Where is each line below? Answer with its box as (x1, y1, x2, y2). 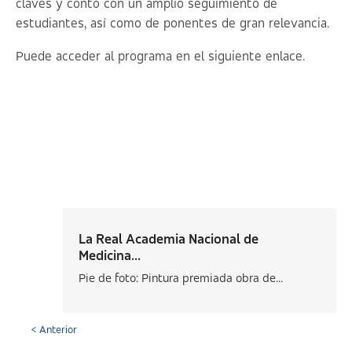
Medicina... (79, 249, 141, 264)
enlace (266, 50, 302, 64)
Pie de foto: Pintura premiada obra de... (79, 273, 283, 286)
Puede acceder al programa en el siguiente (16, 50, 266, 64)
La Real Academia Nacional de (79, 233, 258, 247)
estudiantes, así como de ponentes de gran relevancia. (16, 17, 329, 31)
